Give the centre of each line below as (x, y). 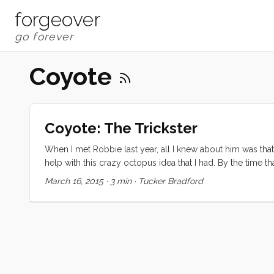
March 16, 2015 (74, 181)
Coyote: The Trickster (121, 128)
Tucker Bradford (171, 181)
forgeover (58, 19)
